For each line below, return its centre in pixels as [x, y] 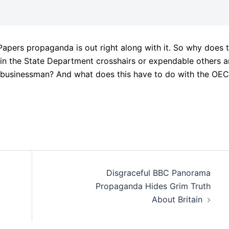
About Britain [177, 200]
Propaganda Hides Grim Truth [153, 186]
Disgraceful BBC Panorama [158, 173]
